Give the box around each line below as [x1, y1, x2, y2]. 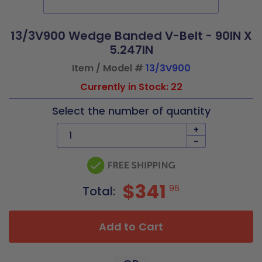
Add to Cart [99, 219, 163, 234]
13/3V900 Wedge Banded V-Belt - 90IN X [10, 27, 252, 44]
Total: [82, 183, 118, 199]
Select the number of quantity [51, 104, 211, 118]
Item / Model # [71, 61, 146, 75]
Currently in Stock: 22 [80, 80, 182, 94]
